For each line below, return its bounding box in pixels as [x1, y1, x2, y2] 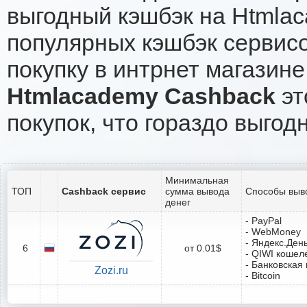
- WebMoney [245, 225, 301, 237]
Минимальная [165, 174, 229, 186]
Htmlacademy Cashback [7, 82, 275, 109]
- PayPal [245, 214, 282, 226]
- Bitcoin [245, 269, 280, 281]
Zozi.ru [94, 264, 128, 276]
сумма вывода [165, 185, 230, 197]
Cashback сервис [62, 185, 146, 197]
